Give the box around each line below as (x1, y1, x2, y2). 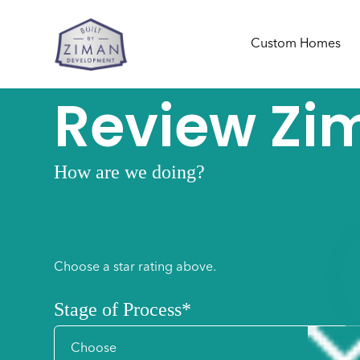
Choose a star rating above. (54, 261, 217, 274)
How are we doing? (54, 162, 206, 182)
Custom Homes (250, 38, 341, 51)
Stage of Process (54, 299, 182, 320)
